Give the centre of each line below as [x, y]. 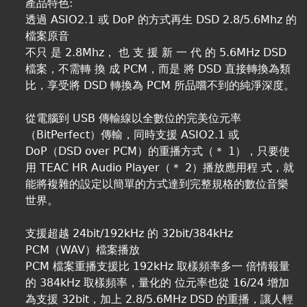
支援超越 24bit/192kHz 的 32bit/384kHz [130, 234]
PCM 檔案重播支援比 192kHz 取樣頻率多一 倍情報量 [158, 267]
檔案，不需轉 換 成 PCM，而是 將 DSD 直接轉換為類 [158, 69]
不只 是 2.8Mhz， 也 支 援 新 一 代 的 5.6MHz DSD [156, 53]
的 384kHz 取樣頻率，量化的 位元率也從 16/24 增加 [158, 283]
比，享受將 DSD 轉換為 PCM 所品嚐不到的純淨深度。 [160, 86]
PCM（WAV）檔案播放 [83, 250]
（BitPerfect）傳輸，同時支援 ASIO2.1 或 [133, 135]
